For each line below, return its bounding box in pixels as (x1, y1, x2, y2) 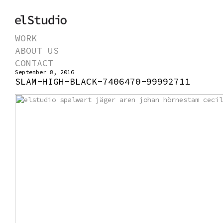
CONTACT (15, 57, 53, 69)
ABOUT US (15, 44, 59, 56)
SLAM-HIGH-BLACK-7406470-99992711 (15, 75, 190, 87)
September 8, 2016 (15, 68, 74, 76)
